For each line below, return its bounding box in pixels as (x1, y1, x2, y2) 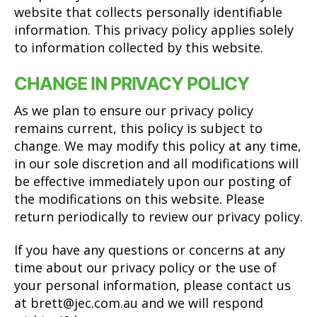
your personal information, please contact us (14, 277, 291, 294)
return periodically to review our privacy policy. (14, 207, 303, 225)
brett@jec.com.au (30, 294, 138, 311)
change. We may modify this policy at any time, (14, 137, 301, 154)
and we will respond (138, 294, 263, 311)
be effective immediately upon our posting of (14, 172, 292, 190)
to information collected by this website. (14, 39, 263, 56)
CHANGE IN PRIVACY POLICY (14, 72, 250, 94)
